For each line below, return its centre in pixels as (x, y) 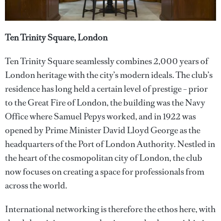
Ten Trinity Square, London (56, 38)
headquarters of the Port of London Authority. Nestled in (110, 144)
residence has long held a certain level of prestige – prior (106, 89)
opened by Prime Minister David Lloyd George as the (103, 130)
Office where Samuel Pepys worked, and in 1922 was (100, 117)
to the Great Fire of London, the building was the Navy (105, 103)
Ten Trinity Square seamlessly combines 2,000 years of (107, 61)
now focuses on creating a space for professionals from (105, 172)
